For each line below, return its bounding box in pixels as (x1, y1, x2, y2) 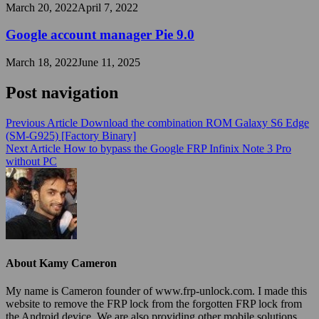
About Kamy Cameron (6, 257, 117, 270)
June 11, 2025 (78, 56, 140, 68)
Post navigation (6, 83, 118, 102)
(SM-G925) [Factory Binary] (6, 129, 136, 142)
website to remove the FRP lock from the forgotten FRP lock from (6, 298, 302, 310)
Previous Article (6, 116, 78, 129)
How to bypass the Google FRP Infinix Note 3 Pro (63, 142, 291, 155)
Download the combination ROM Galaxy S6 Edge (80, 116, 309, 129)
